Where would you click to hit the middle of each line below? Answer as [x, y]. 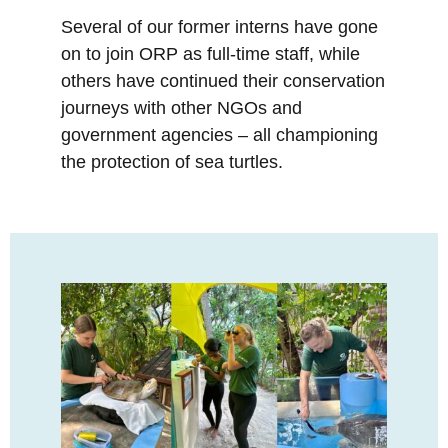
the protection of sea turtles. [172, 162]
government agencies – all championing [219, 135]
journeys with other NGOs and [181, 108]
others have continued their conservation [223, 81]
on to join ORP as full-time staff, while [210, 54]
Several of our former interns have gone [219, 27]
